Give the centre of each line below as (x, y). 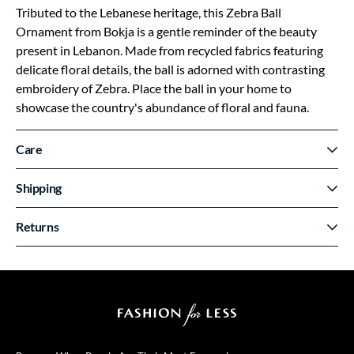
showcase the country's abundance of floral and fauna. (162, 107)
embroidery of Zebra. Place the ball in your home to (154, 88)
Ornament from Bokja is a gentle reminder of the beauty (166, 31)
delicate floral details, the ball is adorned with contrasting (170, 69)
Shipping (39, 188)
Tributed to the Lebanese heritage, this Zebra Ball (149, 12)
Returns (38, 226)
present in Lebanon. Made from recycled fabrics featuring (169, 50)
